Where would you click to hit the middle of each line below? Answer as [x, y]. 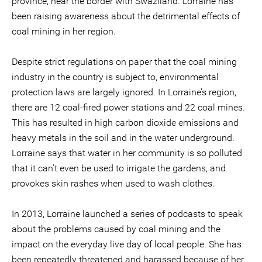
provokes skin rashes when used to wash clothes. [113, 183]
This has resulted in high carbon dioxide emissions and [125, 123]
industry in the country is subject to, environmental [115, 77]
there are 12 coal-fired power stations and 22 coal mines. [128, 107]
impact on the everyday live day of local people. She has [127, 244]
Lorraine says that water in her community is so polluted [127, 153]
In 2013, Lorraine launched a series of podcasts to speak [127, 214]
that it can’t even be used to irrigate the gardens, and [119, 168]
